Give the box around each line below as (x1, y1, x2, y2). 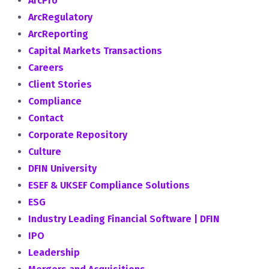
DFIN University (28, 163, 97, 174)
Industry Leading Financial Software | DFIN (28, 213, 220, 225)
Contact (28, 112, 64, 124)
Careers (28, 62, 64, 73)
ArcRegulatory (28, 11, 92, 23)
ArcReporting (28, 28, 88, 40)
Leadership (28, 247, 80, 258)
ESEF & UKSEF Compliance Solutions (28, 180, 190, 191)
